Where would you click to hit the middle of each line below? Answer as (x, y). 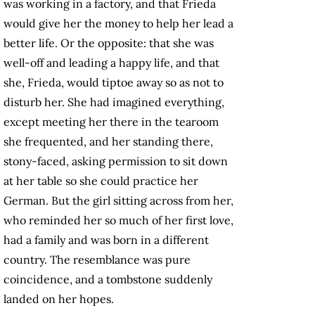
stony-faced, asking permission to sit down (116, 161)
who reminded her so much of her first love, (118, 220)
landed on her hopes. (59, 299)
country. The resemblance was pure (97, 260)
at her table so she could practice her (101, 181)
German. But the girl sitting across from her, (118, 201)
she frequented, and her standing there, (108, 142)
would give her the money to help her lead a (118, 24)
